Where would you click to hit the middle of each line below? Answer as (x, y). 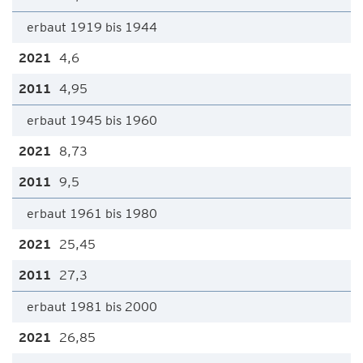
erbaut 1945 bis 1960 (92, 120)
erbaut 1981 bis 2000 (92, 307)
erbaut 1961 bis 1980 (92, 214)
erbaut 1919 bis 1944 (92, 27)
